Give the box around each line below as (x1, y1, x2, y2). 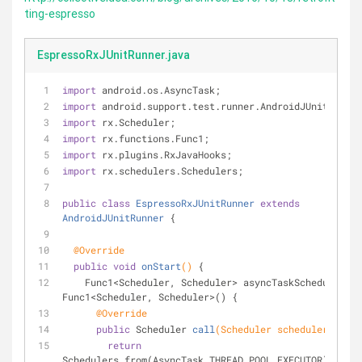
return (107, 339, 141, 351)
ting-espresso (24, 6, 95, 21)
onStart (141, 259, 181, 272)
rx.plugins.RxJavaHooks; (96, 148, 232, 161)
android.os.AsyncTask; (96, 83, 221, 96)
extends (260, 196, 300, 209)
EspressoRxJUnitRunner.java (37, 48, 190, 62)
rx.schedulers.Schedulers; (96, 164, 243, 177)
